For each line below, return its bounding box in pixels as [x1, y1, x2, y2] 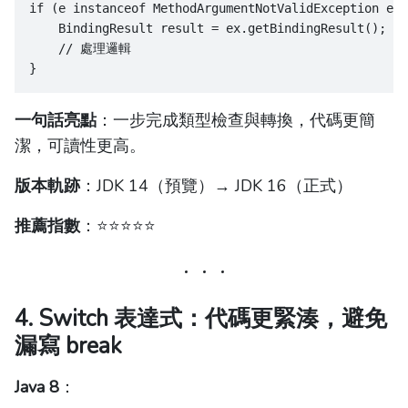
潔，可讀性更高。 [15, 135, 146, 158]
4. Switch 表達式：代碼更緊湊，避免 [15, 303, 387, 335]
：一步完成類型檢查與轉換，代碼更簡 [97, 109, 375, 132]
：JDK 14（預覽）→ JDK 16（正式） [80, 175, 352, 198]
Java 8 [15, 376, 59, 399]
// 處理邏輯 [29, 41, 131, 56]
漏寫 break [15, 331, 122, 362]
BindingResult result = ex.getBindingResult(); [29, 21, 386, 36]
